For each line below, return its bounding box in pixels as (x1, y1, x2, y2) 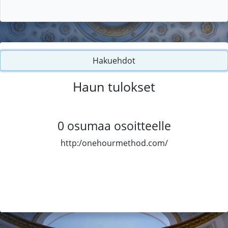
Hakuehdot (93, 54, 135, 66)
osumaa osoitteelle (67, 117, 171, 134)
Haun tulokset (73, 77, 155, 95)
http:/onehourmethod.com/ (60, 137, 168, 149)
